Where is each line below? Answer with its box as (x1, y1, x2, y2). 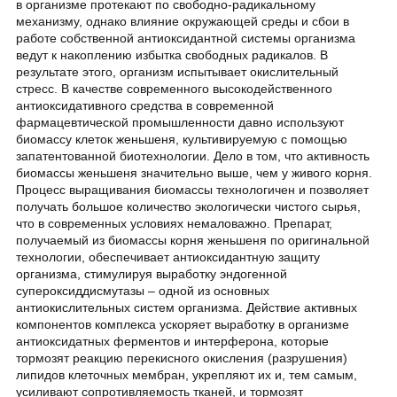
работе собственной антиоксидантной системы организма (16, 31, 355, 46)
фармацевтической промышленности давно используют (16, 115, 344, 130)
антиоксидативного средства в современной (16, 98, 274, 113)
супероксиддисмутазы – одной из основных (16, 284, 269, 299)
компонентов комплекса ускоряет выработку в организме (16, 317, 349, 332)
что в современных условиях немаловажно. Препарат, (16, 216, 332, 231)
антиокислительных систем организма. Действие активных (16, 300, 357, 315)
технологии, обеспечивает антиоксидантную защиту (16, 250, 320, 265)
